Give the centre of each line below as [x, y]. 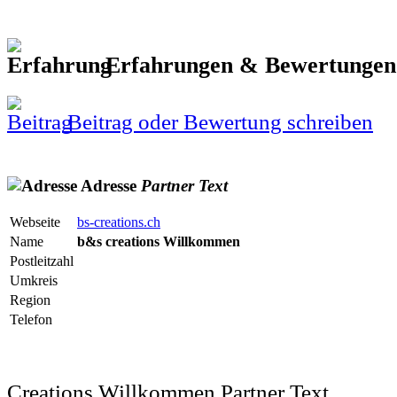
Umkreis [34, 281]
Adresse [109, 185]
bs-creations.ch [119, 222]
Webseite [35, 222]
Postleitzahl [42, 261]
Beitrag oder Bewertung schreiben [218, 122]
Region [30, 300]
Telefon [31, 320]
